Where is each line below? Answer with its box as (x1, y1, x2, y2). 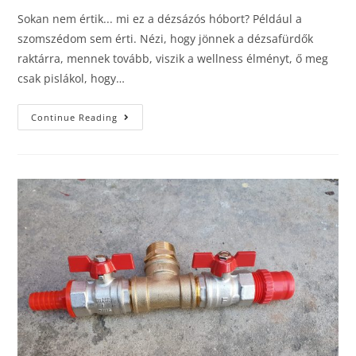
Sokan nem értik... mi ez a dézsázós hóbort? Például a (17, 10, 303, 26)
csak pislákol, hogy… (17, 70, 126, 86)
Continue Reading (31, 110, 118, 123)
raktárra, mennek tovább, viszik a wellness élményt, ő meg (17, 50, 329, 66)
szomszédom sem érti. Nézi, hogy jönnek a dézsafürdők (17, 30, 314, 46)
